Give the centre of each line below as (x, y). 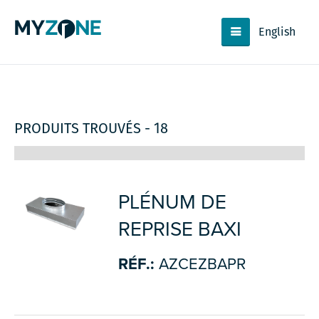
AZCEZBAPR (200, 264)
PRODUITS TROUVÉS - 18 (91, 128)
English (277, 32)
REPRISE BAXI (179, 229)
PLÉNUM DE (172, 202)
